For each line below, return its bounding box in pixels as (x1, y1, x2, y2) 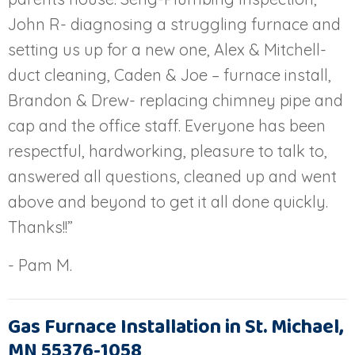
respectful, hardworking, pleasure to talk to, (8, 140, 327, 161)
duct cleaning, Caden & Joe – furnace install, (8, 64, 331, 85)
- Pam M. (8, 254, 72, 275)
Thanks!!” (8, 216, 73, 237)
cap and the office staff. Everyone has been (8, 115, 326, 136)
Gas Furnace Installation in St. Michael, (8, 311, 343, 343)
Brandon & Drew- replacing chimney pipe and (8, 90, 343, 110)
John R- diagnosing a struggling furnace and (8, 13, 341, 34)
